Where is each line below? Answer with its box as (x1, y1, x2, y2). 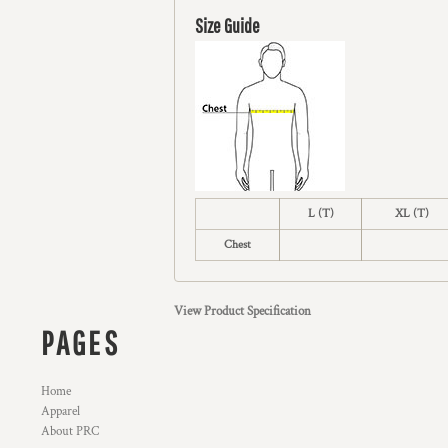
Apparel (41, 403, 81, 420)
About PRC (41, 423, 100, 440)
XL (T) (394, 206, 429, 221)
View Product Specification (174, 303, 311, 320)
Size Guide (195, 14, 260, 37)
